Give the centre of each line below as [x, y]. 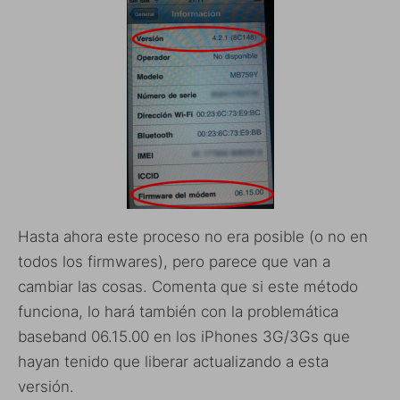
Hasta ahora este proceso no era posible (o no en [193, 236]
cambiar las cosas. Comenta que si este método [188, 286]
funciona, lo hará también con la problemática [178, 311]
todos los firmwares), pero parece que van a [174, 261]
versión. [46, 386]
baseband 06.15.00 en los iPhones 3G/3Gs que [184, 336]
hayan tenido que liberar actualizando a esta [173, 361]
